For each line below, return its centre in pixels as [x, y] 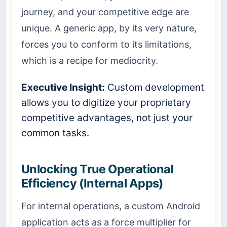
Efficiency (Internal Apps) [92, 183]
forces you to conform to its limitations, [106, 44]
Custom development [155, 88]
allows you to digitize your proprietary [106, 103]
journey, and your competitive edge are [105, 12]
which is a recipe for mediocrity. [90, 60]
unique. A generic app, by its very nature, [109, 28]
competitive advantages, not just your [107, 118]
